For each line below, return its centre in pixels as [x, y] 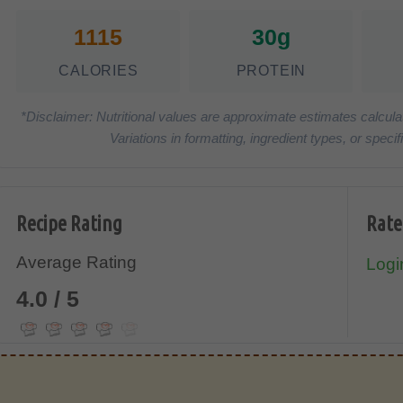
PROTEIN [271, 71]
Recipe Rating [70, 224]
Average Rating [77, 263]
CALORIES [99, 71]
